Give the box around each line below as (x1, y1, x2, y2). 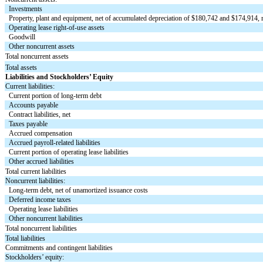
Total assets (5, 63, 38, 72)
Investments (9, 4, 43, 13)
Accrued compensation (9, 129, 73, 137)
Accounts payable (9, 100, 59, 109)
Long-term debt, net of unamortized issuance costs (9, 186, 149, 194)
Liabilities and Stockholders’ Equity (5, 72, 114, 81)
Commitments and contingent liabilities (5, 243, 113, 252)
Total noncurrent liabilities (5, 224, 77, 232)
